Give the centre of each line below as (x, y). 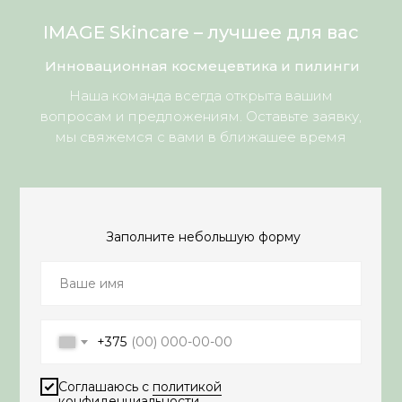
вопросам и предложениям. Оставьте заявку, (201, 116)
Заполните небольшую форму (203, 237)
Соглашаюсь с (105, 386)
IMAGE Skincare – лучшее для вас (201, 32)
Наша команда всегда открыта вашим (201, 96)
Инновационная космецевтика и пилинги (202, 66)
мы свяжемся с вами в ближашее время (201, 137)
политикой (187, 386)
